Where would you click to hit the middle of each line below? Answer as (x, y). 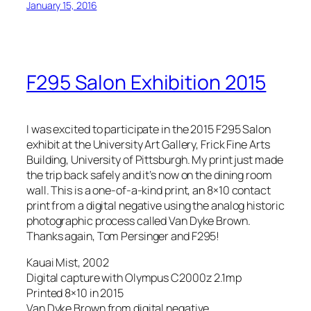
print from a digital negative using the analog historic (155, 206)
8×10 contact (239, 191)
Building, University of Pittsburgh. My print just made (155, 160)
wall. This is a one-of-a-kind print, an (117, 191)
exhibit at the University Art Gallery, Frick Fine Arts (148, 145)
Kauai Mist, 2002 (68, 263)
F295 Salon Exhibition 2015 (146, 83)
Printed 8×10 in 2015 (75, 293)
